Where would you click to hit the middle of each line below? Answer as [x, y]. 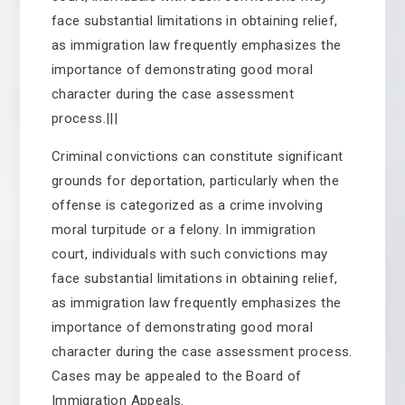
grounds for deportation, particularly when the [195, 181]
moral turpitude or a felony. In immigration [183, 230]
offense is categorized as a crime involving [187, 205]
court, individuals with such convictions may [189, 254]
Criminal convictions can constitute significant [197, 156]
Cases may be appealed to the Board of [176, 376]
